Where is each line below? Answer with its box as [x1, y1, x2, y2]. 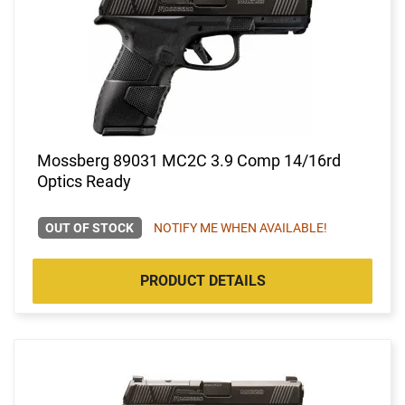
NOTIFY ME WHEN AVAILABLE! [153, 220, 327, 235]
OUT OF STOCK [45, 220, 135, 235]
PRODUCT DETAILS [139, 271, 266, 289]
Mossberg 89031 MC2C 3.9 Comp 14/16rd [37, 150, 341, 170]
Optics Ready [37, 171, 131, 191]
